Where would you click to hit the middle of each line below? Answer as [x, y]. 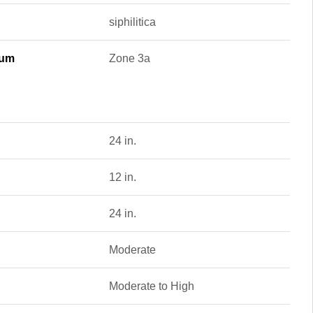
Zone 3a [129, 58]
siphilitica [132, 22]
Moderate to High [151, 286]
